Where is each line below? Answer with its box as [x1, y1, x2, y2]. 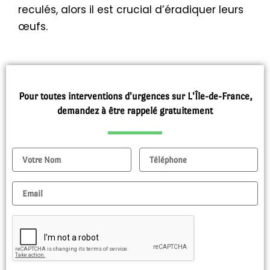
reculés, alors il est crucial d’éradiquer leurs [18, 2, 243, 17]
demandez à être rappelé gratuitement [57, 104, 213, 116]
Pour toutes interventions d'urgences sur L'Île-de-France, [18, 90, 252, 102]
